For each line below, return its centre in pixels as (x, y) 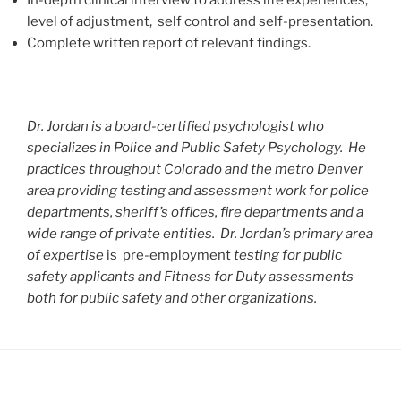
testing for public (286, 255)
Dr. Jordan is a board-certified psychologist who (175, 126)
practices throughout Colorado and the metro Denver (195, 169)
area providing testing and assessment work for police (198, 190)
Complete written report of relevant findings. (169, 43)
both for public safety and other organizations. (172, 298)
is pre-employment (169, 255)
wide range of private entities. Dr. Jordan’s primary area (200, 233)
